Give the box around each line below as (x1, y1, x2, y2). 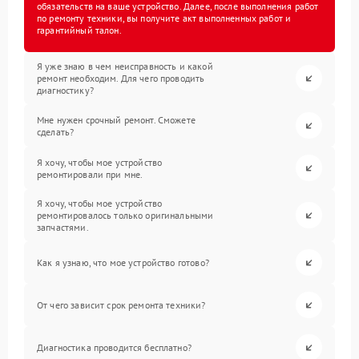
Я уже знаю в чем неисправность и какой (37, 60, 213, 73)
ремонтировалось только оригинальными (37, 209, 214, 222)
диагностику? (37, 84, 94, 97)
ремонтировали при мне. (37, 167, 143, 180)
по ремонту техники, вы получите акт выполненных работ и (37, 12, 292, 25)
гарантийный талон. (37, 24, 122, 37)
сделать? (37, 125, 75, 138)
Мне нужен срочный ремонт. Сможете (37, 113, 196, 126)
